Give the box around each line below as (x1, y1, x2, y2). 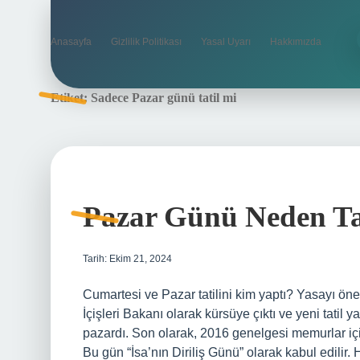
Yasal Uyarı (201, 36, 251, 47)
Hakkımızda (270, 36, 321, 47)
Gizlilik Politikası (111, 36, 182, 47)
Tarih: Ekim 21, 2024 (83, 253, 172, 264)
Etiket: (51, 91, 91, 104)
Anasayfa (51, 36, 92, 47)
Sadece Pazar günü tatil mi (91, 91, 236, 104)
